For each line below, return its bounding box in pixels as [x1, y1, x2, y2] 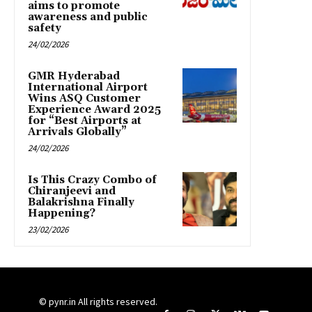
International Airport [28, 81, 148, 95]
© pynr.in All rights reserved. [39, 295, 158, 309]
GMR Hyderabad [28, 70, 120, 84]
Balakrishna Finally [28, 196, 134, 210]
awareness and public [28, 10, 148, 24]
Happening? [28, 207, 95, 221]
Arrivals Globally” [28, 125, 127, 139]
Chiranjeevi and [28, 185, 116, 198]
